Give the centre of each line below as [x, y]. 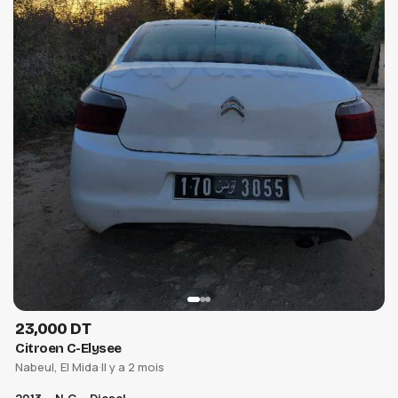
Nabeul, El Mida [57, 367]
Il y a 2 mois [133, 367]
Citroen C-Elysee [68, 349]
